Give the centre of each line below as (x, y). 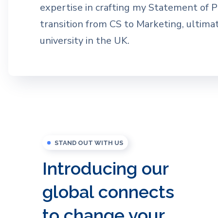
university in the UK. (85, 41)
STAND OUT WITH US (89, 143)
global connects (108, 192)
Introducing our (105, 169)
